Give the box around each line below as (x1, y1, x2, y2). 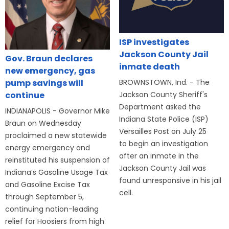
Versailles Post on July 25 (119, 126, 207, 136)
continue (5, 89, 44, 102)
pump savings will (5, 77, 83, 89)
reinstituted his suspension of (5, 155, 110, 166)
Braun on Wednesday (5, 118, 81, 129)
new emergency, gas (5, 65, 95, 77)
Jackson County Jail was (119, 163, 206, 173)
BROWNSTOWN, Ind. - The (119, 77, 210, 87)
